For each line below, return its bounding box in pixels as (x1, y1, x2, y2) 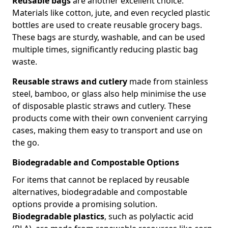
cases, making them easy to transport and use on (12, 125, 203, 136)
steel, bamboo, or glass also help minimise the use (12, 88, 206, 100)
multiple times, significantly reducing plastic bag (12, 44, 198, 55)
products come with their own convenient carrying (12, 112, 208, 124)
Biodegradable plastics (12, 211, 104, 222)
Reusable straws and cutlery (12, 76, 127, 88)
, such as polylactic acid (104, 211, 193, 222)
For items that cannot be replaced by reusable (12, 174, 189, 186)
